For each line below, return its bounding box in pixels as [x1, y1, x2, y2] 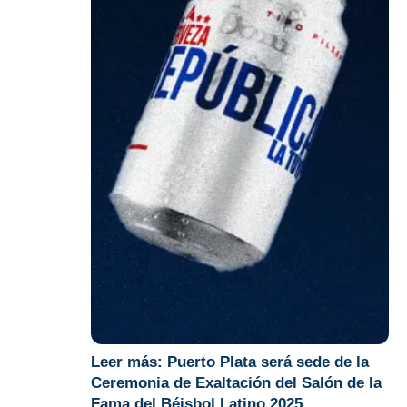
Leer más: [91, 352, 167, 371]
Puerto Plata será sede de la [167, 352, 369, 371]
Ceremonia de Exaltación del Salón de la [91, 373, 382, 392]
